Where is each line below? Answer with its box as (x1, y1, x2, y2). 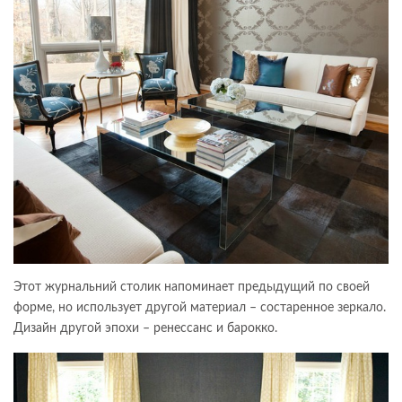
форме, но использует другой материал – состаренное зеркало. (13, 301, 386, 315)
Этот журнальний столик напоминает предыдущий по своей (13, 281, 370, 294)
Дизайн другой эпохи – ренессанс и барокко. (13, 322, 277, 336)
